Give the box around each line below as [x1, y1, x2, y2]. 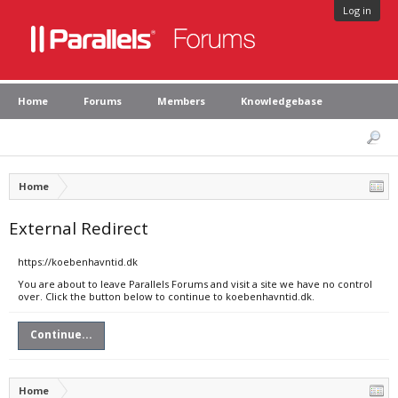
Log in [343, 4, 371, 17]
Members [157, 94, 205, 107]
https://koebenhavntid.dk [18, 255, 138, 268]
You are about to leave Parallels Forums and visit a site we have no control [18, 277, 372, 291]
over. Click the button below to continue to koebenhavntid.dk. [18, 290, 314, 303]
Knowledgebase [241, 94, 322, 107]
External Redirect [9, 217, 148, 239]
